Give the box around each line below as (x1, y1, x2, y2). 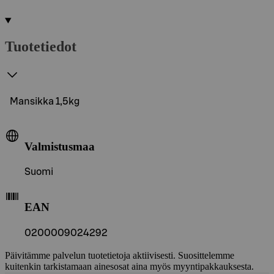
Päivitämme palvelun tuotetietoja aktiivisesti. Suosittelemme (5, 250, 234, 261)
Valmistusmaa (24, 139, 95, 153)
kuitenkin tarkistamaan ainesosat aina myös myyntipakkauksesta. (5, 261, 254, 272)
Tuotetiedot (5, 38, 76, 54)
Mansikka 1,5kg (10, 96, 80, 106)
